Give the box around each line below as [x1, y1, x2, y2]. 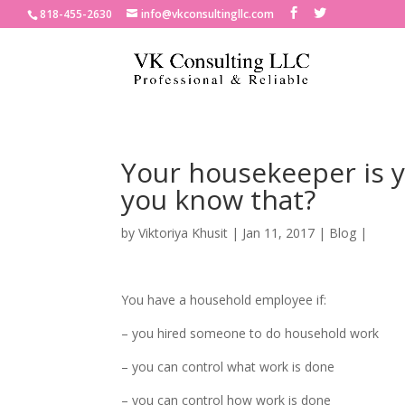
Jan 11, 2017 [242, 224, 316, 241]
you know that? [121, 181, 316, 218]
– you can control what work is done [121, 358, 335, 375]
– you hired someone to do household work [121, 325, 380, 342]
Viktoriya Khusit [138, 224, 229, 241]
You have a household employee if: [121, 291, 327, 308]
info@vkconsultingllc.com [141, 6, 274, 22]
